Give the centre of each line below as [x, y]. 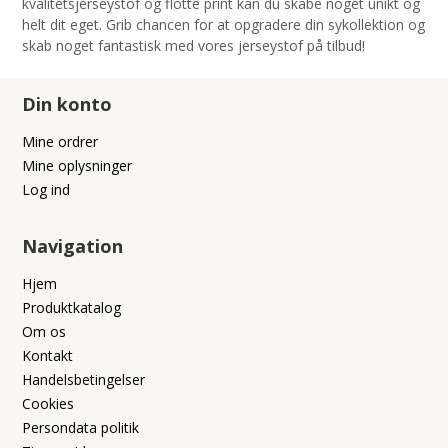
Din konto [67, 104]
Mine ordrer [60, 142]
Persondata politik [81, 428]
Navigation [73, 246]
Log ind [46, 190]
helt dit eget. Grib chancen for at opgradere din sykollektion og [224, 25]
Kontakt [48, 356]
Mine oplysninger [77, 166]
